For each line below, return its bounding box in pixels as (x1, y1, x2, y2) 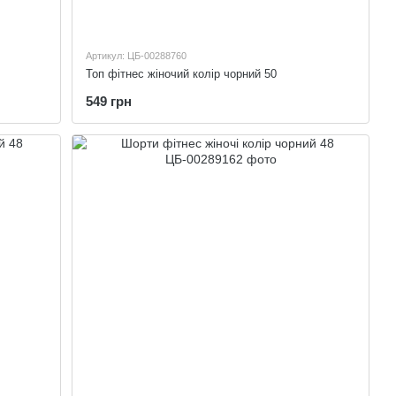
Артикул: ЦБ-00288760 (86, 49, 187, 61)
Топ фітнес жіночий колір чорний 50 (86, 66, 278, 80)
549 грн (86, 93, 133, 109)
